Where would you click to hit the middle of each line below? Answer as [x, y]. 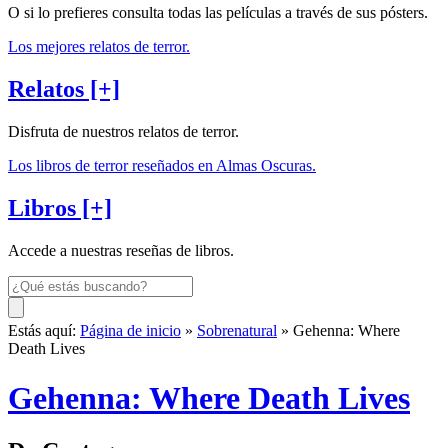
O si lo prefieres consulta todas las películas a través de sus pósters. [218, 13]
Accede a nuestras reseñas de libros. [121, 251]
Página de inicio [130, 331]
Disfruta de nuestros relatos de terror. [123, 132]
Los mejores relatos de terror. [99, 47]
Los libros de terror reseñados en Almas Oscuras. [162, 166]
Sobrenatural [237, 331]
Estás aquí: [42, 331]
